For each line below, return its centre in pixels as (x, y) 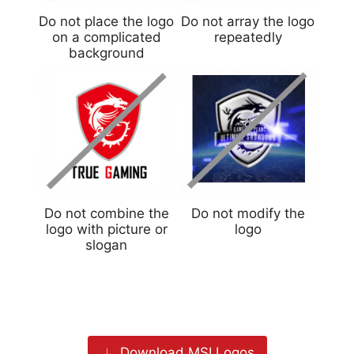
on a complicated (106, 38)
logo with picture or (106, 230)
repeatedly (248, 38)
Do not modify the (248, 214)
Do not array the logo (248, 22)
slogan (106, 245)
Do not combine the (106, 214)
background (106, 53)
